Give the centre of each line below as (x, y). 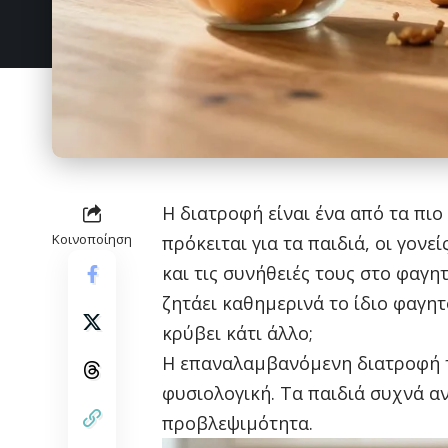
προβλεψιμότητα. (237, 422)
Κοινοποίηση (92, 238)
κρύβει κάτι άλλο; (237, 332)
